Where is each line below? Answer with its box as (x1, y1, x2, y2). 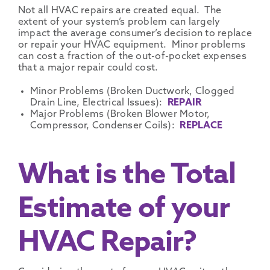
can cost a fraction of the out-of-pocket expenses (17, 51, 246, 61)
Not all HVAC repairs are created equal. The (17, 5, 222, 16)
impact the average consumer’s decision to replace (17, 28, 252, 39)
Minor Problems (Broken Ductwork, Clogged (30, 86, 235, 96)
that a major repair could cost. (17, 63, 159, 73)
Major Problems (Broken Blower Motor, (30, 109, 210, 119)
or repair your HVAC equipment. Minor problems (17, 40, 246, 50)
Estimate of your (17, 195, 230, 224)
